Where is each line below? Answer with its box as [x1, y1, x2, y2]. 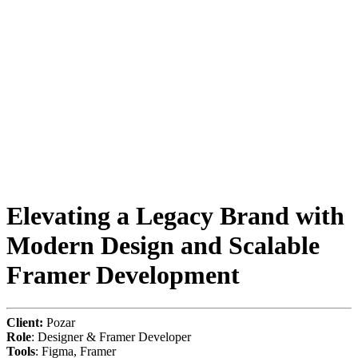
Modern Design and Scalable [6, 231, 320, 261]
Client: [6, 315, 43, 329]
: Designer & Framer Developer [31, 329, 191, 344]
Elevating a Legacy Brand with [6, 201, 344, 231]
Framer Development [6, 261, 240, 290]
